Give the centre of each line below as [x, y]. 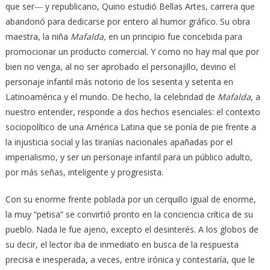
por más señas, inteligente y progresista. [84, 172]
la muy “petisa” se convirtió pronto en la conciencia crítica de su [129, 214]
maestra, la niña [38, 36]
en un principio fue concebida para [175, 36]
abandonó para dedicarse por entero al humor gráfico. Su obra [127, 21]
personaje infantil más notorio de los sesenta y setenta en [119, 81]
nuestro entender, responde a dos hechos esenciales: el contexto [133, 111]
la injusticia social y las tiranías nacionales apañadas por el [119, 142]
